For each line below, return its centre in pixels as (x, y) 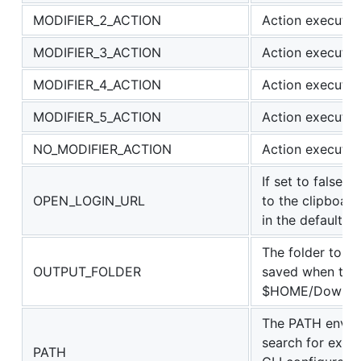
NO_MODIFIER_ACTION (102, 149)
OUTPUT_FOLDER (87, 272)
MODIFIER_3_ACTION (97, 53)
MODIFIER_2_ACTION (97, 21)
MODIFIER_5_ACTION (97, 117)
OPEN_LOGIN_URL (89, 201)
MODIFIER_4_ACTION (97, 85)
